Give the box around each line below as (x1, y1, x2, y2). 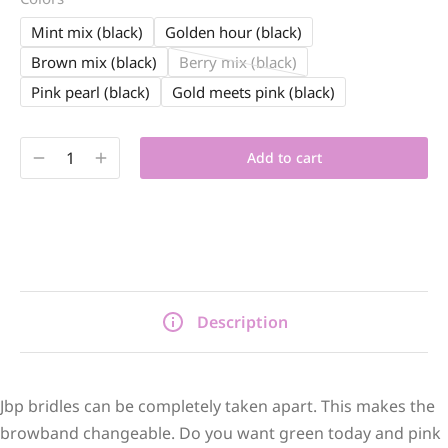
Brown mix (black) (31, 51, 157, 72)
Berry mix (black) (179, 51, 297, 72)
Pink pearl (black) (31, 81, 150, 102)
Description (196, 311, 288, 333)
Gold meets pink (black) (172, 81, 335, 102)
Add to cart (246, 148, 322, 167)
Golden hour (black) (165, 21, 302, 42)
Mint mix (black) (31, 21, 143, 42)
